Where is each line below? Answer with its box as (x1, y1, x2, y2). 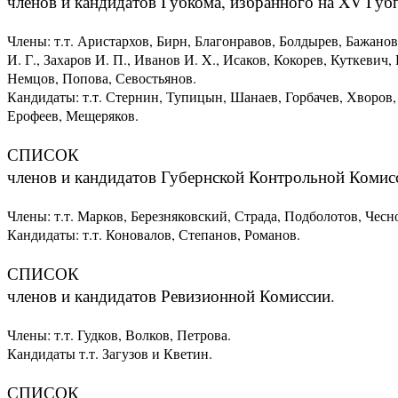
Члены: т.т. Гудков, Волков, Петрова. (7, 324, 231, 344)
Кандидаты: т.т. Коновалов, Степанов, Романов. (7, 224, 300, 243)
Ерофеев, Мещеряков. (7, 105, 139, 124)
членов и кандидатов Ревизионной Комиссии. (7, 283, 335, 306)
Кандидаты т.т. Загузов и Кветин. (7, 343, 212, 362)
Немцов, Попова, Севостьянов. (7, 68, 196, 87)
